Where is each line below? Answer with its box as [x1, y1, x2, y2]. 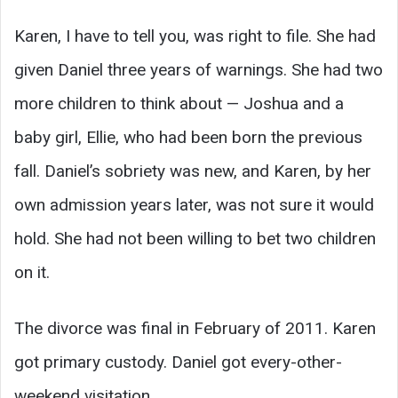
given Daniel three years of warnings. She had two [14, 59, 383, 80]
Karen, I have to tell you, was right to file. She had [14, 25, 376, 46]
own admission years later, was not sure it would [14, 194, 374, 215]
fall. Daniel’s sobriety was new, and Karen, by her [14, 160, 371, 181]
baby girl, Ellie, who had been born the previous [14, 126, 362, 147]
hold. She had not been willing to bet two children [14, 227, 376, 249]
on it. [14, 261, 50, 283]
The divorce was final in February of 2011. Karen [14, 317, 376, 338]
